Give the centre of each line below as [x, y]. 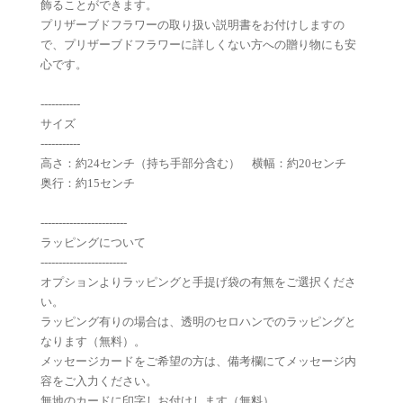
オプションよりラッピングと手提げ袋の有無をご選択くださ [198, 282]
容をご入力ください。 [99, 381]
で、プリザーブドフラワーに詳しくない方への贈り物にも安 [198, 45]
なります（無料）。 [93, 341]
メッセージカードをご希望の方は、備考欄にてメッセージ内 [198, 361]
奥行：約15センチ [88, 183]
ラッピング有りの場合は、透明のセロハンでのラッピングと [198, 322]
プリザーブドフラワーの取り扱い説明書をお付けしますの [193, 25]
